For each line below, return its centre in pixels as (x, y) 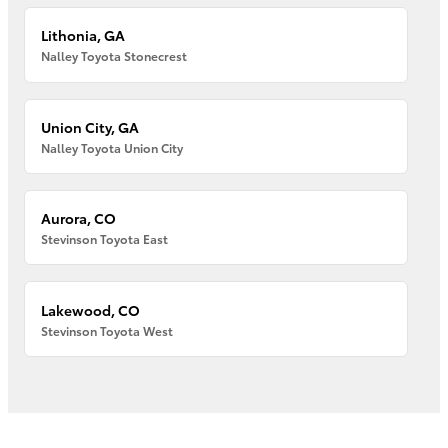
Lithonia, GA (83, 35)
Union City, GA (90, 126)
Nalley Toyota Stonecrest (114, 56)
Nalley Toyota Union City (112, 147)
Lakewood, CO (91, 309)
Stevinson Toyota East (105, 239)
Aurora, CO (79, 218)
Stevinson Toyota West (107, 330)
